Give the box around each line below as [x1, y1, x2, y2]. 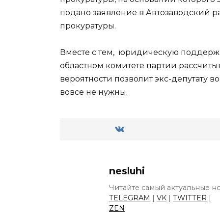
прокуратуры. [60, 21, 116, 30]
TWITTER [173, 193, 207, 203]
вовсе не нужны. [60, 87, 128, 97]
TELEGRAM [109, 193, 150, 203]
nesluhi [109, 165, 145, 177]
